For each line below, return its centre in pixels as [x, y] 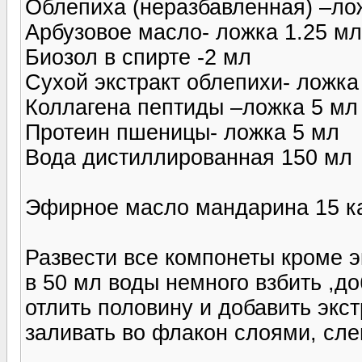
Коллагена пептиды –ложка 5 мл [192, 107]
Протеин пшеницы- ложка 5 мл [182, 132]
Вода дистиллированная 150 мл [189, 157]
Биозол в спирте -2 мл [138, 57]
